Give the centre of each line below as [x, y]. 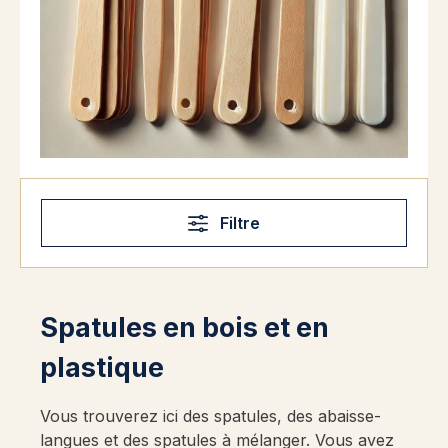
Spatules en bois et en [184, 327]
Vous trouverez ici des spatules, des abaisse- [210, 416]
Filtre [237, 223]
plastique [102, 367]
